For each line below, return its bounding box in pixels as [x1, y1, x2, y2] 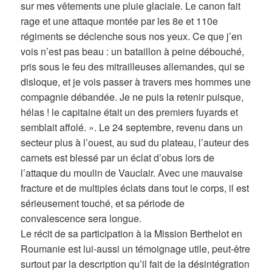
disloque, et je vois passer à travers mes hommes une [21, 75, 251, 89]
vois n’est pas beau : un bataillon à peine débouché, [21, 44, 245, 59]
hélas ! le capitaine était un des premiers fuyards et [21, 105, 239, 120]
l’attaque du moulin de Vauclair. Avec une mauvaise [21, 166, 243, 180]
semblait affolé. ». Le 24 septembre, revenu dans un [21, 120, 243, 135]
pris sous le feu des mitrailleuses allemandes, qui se [21, 59, 245, 74]
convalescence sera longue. [21, 211, 142, 226]
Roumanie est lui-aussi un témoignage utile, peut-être [21, 242, 251, 256]
